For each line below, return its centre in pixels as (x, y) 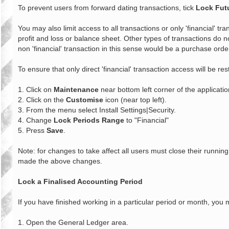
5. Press (32, 131)
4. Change (36, 120)
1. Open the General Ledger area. (73, 223)
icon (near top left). (135, 100)
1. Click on (36, 90)
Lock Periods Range (89, 120)
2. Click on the (42, 100)
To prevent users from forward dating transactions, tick (107, 8)
